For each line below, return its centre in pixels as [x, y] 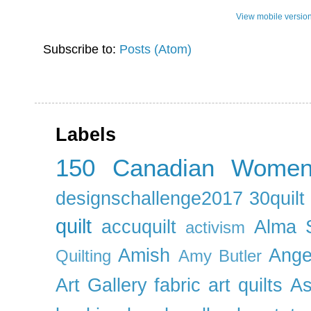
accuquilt [138, 227]
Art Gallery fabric [128, 285]
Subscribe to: [81, 49]
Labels [86, 134]
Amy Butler [220, 256]
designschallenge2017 [149, 198]
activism [216, 227]
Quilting [83, 256]
